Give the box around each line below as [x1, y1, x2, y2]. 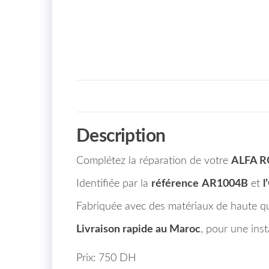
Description [76, 127, 166, 145]
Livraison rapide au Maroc [76, 223, 201, 235]
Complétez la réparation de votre [76, 155, 231, 166]
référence [151, 178, 199, 189]
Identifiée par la [76, 178, 151, 189]
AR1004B [202, 178, 248, 189]
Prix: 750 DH [76, 252, 136, 264]
